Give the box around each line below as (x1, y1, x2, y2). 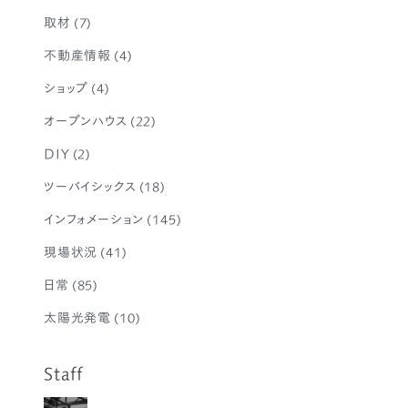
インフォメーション (44, 209, 145, 229)
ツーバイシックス (44, 176, 137, 197)
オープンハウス (44, 110, 127, 131)
